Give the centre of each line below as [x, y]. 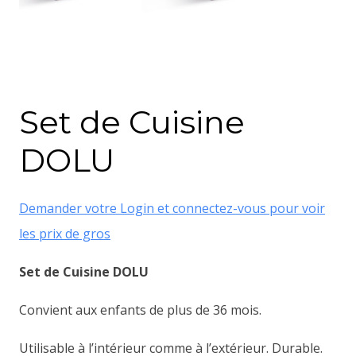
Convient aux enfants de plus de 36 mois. [140, 310]
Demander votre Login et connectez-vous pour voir [172, 208]
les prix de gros [65, 234]
